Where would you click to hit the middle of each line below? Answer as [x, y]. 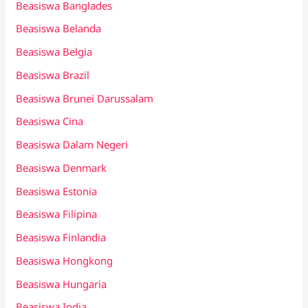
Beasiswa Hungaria [62, 284]
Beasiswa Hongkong [65, 260]
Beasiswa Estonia [57, 191]
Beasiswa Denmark [62, 167]
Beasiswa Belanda [59, 29]
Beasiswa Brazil [53, 75]
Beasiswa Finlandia [61, 238]
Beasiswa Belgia [54, 52]
